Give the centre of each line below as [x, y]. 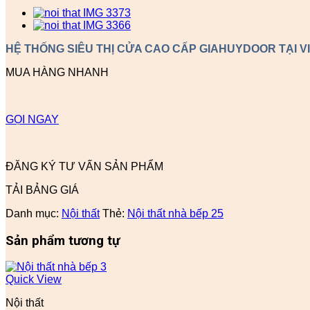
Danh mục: [34, 213]
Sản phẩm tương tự [63, 240]
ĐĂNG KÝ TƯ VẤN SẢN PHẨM [84, 166]
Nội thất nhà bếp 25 [175, 213]
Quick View [34, 280]
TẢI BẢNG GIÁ [42, 190]
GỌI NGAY [32, 119]
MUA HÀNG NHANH [57, 72]
